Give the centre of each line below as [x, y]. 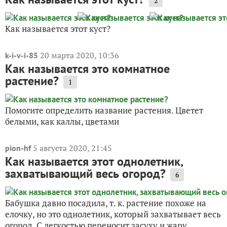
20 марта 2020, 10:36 [80, 55]
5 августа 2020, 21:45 [72, 148]
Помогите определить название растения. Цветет [104, 110]
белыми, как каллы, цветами [62, 122]
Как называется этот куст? [58, 29]
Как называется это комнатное [87, 69]
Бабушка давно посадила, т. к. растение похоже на [106, 203]
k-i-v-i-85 [22, 55]
